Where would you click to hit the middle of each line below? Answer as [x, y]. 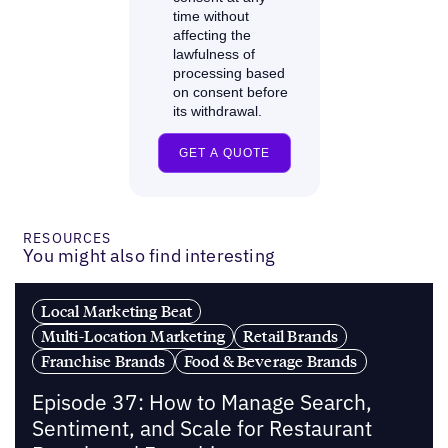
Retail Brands [291, 335]
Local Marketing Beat [116, 310]
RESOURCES [67, 237]
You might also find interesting [149, 255]
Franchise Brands [103, 360]
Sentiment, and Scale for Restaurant [201, 429]
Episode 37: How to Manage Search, [201, 403]
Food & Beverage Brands [270, 360]
